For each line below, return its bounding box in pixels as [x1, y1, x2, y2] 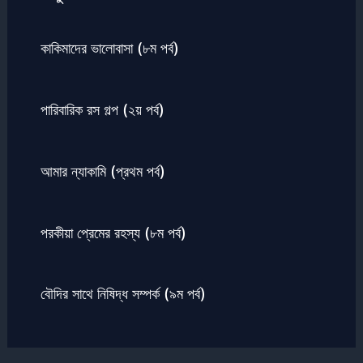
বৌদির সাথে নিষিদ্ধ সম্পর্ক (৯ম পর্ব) [40, 284, 206, 303]
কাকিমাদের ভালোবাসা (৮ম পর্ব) [40, 39, 179, 58]
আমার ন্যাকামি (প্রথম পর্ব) [40, 161, 165, 180]
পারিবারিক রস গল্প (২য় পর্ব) [40, 100, 164, 118]
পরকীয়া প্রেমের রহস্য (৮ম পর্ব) [40, 223, 186, 241]
